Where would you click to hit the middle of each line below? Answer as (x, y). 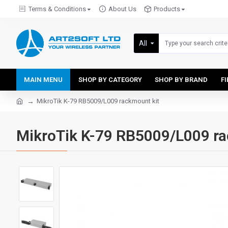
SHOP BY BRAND (181, 80)
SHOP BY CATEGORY (110, 80)
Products (167, 9)
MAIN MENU (43, 80)
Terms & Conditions (57, 9)
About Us (122, 9)
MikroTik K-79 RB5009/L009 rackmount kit (98, 101)
